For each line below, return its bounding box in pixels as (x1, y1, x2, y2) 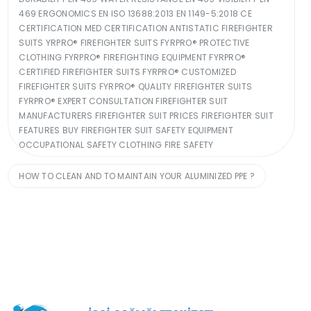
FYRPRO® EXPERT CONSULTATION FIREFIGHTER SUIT (19, 94, 228, 107)
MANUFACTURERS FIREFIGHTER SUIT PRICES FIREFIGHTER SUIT (19, 109, 274, 121)
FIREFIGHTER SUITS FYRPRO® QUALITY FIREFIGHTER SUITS (19, 80, 253, 92)
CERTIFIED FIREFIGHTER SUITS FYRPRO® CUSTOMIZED (19, 65, 236, 78)
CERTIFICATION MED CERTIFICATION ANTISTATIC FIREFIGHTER (19, 22, 273, 34)
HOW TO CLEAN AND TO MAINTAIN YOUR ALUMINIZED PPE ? (19, 169, 255, 182)
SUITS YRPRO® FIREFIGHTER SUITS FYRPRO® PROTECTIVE (19, 36, 250, 49)
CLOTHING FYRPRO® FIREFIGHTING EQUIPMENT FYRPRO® (19, 51, 246, 63)
